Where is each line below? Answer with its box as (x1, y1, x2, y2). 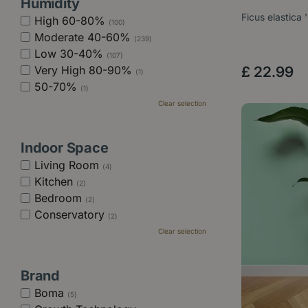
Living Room (34, 158, 102, 172)
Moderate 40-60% (34, 30, 134, 44)
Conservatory (34, 208, 108, 221)
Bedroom (34, 191, 85, 205)
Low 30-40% (34, 47, 107, 60)
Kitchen (34, 175, 76, 188)
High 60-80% (34, 14, 109, 27)
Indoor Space (21, 140, 109, 156)
